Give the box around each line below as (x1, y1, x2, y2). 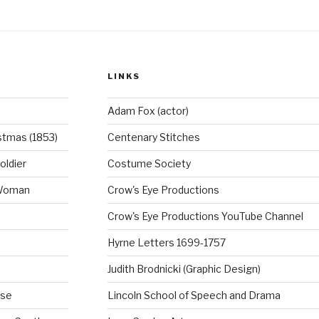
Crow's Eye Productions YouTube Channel (107, 210, 303, 223)
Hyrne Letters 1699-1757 (107, 236, 226, 249)
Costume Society (107, 157, 191, 170)
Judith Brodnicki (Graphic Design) (107, 263, 261, 276)
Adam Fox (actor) (107, 105, 189, 117)
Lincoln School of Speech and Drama (107, 289, 281, 302)
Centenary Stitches (107, 131, 200, 144)
